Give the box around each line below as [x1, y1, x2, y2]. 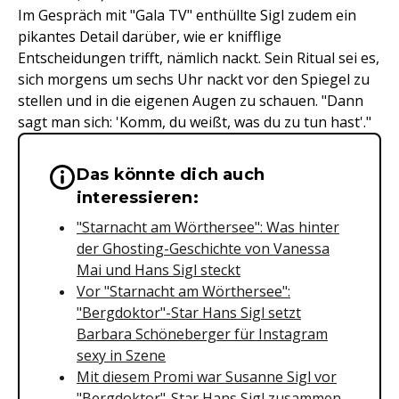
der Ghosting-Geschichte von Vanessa [77, 239, 330, 258]
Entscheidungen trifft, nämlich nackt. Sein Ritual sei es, [18, 48, 379, 68]
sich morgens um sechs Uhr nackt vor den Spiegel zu [18, 69, 370, 89]
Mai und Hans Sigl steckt [77, 260, 240, 280]
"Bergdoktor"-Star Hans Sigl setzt [77, 303, 301, 322]
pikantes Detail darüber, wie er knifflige [18, 27, 281, 46]
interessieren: [77, 188, 199, 208]
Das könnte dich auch [77, 165, 265, 184]
